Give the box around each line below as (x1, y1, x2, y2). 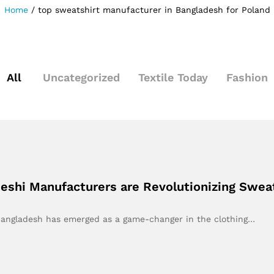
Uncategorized (42, 71, 120, 84)
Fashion (226, 71, 268, 84)
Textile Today (138, 71, 208, 84)
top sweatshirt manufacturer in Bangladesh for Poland (37, 5, 270, 15)
